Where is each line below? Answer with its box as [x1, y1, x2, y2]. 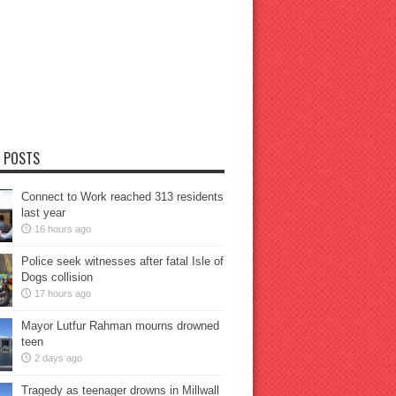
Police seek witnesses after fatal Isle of [20, 255, 224, 268]
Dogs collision [20, 270, 93, 284]
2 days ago [34, 353, 82, 363]
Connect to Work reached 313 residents [20, 190, 224, 203]
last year [20, 206, 65, 219]
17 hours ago [34, 288, 91, 299]
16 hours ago [34, 224, 91, 234]
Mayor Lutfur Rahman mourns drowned [20, 319, 219, 332]
